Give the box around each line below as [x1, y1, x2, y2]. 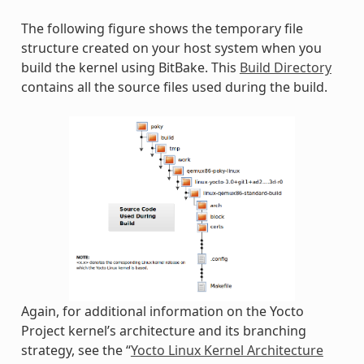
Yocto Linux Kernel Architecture [130, 341, 323, 360]
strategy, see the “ [20, 341, 131, 360]
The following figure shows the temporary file [20, 19, 303, 37]
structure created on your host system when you [20, 38, 322, 57]
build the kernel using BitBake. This [20, 58, 240, 76]
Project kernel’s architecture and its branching [20, 322, 306, 340]
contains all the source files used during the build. [20, 77, 327, 96]
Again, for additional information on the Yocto [20, 302, 304, 321]
